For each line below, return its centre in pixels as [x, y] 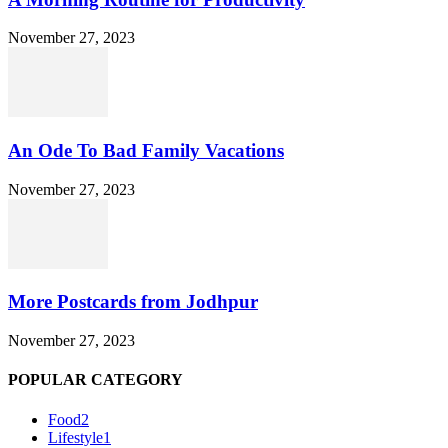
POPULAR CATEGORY [95, 380]
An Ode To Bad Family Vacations [146, 150]
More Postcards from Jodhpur [133, 302]
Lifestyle [75, 437]
